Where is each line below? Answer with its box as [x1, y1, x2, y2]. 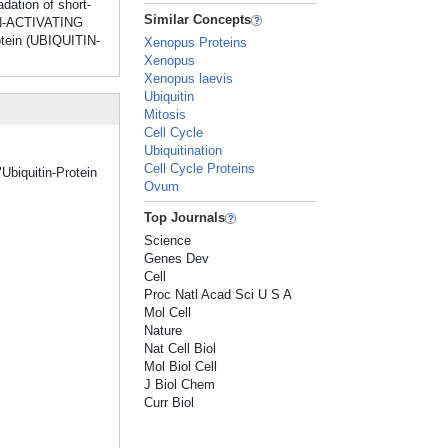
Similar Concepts [144, 12, 252, 27]
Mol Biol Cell [144, 359, 218, 374]
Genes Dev [144, 251, 210, 266]
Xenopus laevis [144, 71, 234, 86]
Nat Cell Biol [144, 341, 217, 356]
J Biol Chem [144, 377, 216, 392]
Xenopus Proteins [144, 35, 248, 50]
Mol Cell [144, 305, 192, 320]
